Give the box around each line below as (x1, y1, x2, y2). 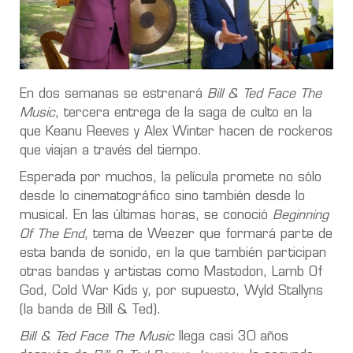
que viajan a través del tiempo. (20, 145, 202, 158)
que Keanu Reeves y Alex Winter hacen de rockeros (20, 126, 333, 139)
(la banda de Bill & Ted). (20, 304, 161, 318)
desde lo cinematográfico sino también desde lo (20, 191, 305, 204)
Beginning (273, 210, 329, 223)
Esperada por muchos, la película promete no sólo (20, 172, 321, 185)
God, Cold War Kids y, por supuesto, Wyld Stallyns (20, 285, 323, 299)
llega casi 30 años (174, 331, 288, 344)
